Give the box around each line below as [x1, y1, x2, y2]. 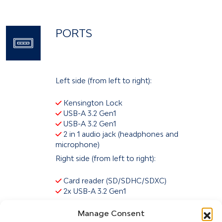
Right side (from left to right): [55, 154, 156, 163]
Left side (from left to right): [55, 76, 152, 85]
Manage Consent [77, 209, 145, 218]
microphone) [55, 140, 100, 149]
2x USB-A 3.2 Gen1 [61, 186, 126, 195]
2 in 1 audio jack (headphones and [61, 129, 178, 138]
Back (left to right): [55, 200, 119, 209]
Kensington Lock [61, 98, 122, 107]
